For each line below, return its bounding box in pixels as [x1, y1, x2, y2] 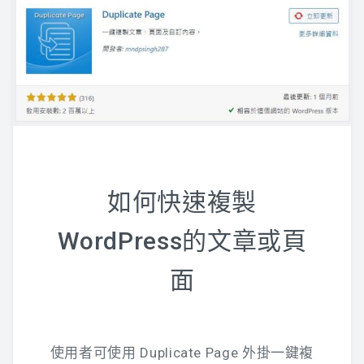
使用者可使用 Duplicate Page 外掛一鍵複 [50, 344, 314, 362]
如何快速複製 [107, 188, 257, 217]
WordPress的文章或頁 [57, 227, 307, 256]
